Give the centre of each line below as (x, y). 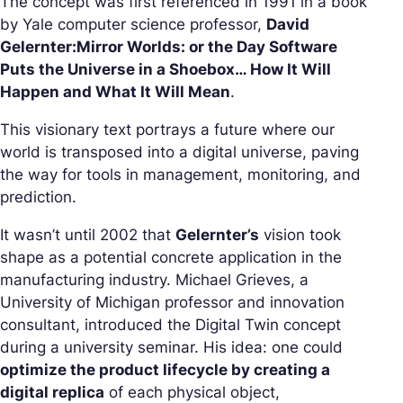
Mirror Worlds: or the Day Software (207, 47)
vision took (300, 235)
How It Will (291, 69)
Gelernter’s (217, 235)
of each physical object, (192, 392)
